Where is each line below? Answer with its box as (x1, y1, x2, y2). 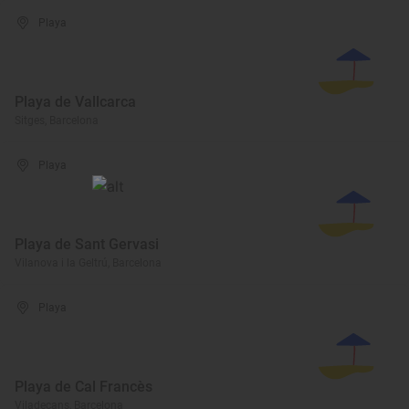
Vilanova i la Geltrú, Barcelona (15, 257, 162, 269)
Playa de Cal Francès (15, 378, 152, 395)
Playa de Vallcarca (15, 93, 136, 110)
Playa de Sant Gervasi (15, 236, 159, 253)
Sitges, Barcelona (15, 114, 99, 127)
